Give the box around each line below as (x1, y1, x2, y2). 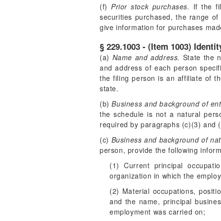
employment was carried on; (110, 207, 206, 217)
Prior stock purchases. (111, 1, 190, 11)
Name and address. (112, 52, 181, 62)
